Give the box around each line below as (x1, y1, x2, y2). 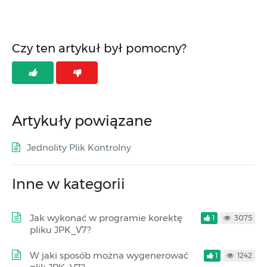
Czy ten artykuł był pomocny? (12, 41, 187, 55)
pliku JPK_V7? (30, 223, 91, 235)
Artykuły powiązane (12, 111, 152, 129)
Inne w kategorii (12, 175, 125, 193)
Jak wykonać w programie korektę (30, 212, 182, 223)
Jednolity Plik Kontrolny (27, 141, 131, 153)
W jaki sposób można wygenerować (30, 249, 188, 261)
